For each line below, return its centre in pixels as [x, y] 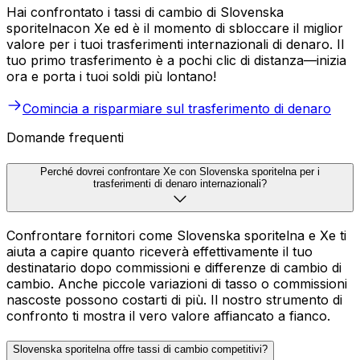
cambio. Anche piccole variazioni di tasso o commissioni [177, 283]
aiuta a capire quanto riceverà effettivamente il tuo [160, 251]
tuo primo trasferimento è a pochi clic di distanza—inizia [176, 61]
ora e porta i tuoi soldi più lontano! [111, 77]
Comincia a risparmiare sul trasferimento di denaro [177, 109]
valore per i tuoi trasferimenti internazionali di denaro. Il [175, 45]
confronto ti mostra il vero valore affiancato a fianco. [168, 315]
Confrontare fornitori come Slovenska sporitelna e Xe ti [176, 235]
